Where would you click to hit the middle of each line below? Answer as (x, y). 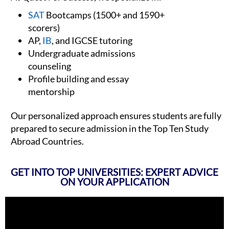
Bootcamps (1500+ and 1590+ (105, 15)
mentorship (51, 92)
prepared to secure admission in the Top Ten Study (110, 129)
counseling (50, 66)
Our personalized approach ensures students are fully (116, 116)
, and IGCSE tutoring (92, 41)
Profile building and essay (78, 79)
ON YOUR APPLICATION (114, 182)
